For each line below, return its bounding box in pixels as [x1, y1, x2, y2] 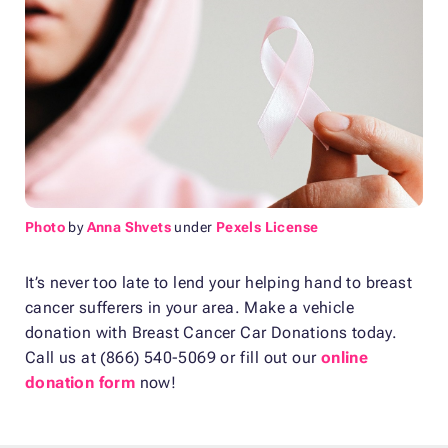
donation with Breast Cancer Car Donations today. [25, 323, 398, 343]
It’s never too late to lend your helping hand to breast [25, 273, 412, 293]
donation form [25, 373, 136, 393]
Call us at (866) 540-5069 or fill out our [25, 348, 321, 368]
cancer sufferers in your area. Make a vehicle [25, 298, 354, 318]
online [320, 348, 369, 368]
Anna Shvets [86, 219, 172, 236]
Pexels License [215, 219, 319, 236]
